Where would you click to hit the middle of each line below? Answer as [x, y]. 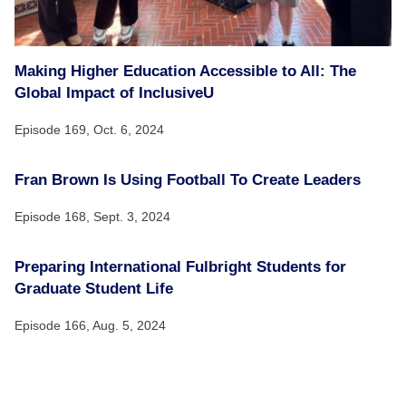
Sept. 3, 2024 [132, 217]
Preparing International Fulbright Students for [180, 267]
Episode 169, [54, 130]
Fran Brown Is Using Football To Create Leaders [188, 180]
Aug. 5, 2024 [129, 325]
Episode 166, [53, 325]
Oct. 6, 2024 [129, 130]
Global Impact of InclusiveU [114, 93]
